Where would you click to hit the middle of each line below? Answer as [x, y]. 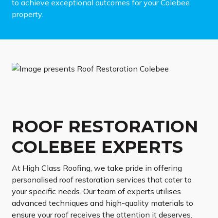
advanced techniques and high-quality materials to [102, 203]
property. [27, 14]
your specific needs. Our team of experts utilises [96, 191]
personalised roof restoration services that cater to [102, 180]
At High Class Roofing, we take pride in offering [97, 168]
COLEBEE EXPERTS [97, 147]
